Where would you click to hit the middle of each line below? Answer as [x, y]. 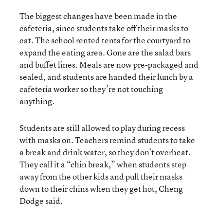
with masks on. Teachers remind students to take [107, 140]
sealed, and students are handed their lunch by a [106, 76]
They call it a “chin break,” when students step [103, 164]
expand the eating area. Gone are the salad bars [105, 52]
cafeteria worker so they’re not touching [91, 89]
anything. [37, 101]
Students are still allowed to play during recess [102, 127]
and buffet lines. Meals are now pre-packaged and [109, 64]
